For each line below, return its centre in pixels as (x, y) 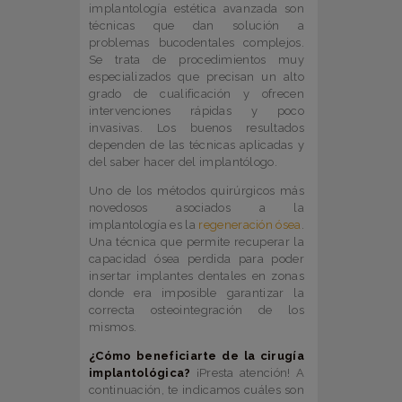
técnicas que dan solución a (197, 26)
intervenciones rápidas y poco (197, 111)
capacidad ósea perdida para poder (197, 259)
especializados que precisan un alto (197, 77)
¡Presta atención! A (247, 373)
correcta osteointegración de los (197, 310)
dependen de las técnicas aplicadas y (197, 145)
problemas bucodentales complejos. (197, 43)
